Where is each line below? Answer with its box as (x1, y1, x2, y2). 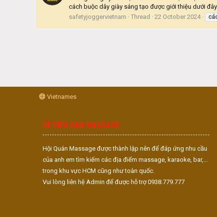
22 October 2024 (155, 13, 201, 20)
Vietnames (46, 93, 77, 100)
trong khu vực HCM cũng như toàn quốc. (43, 167, 155, 174)
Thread (131, 13, 150, 20)
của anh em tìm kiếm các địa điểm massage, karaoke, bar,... (43, 156, 208, 163)
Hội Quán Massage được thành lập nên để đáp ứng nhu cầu (43, 145, 207, 152)
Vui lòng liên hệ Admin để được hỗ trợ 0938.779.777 (43, 178, 185, 186)
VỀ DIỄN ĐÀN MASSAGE (43, 121, 119, 130)
